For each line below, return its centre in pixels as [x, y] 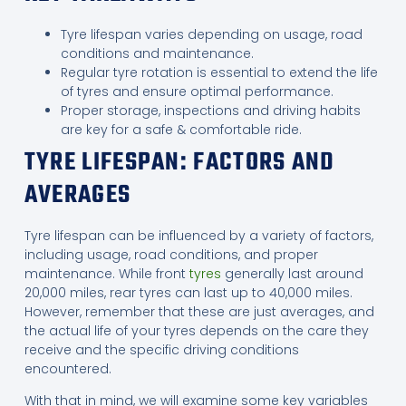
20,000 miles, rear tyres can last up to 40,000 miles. [188, 292]
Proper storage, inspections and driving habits [210, 110]
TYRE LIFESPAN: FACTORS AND [179, 162]
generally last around [292, 273]
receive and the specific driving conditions [161, 349]
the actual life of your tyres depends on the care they [196, 330]
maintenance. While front [106, 273]
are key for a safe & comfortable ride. [181, 129]
